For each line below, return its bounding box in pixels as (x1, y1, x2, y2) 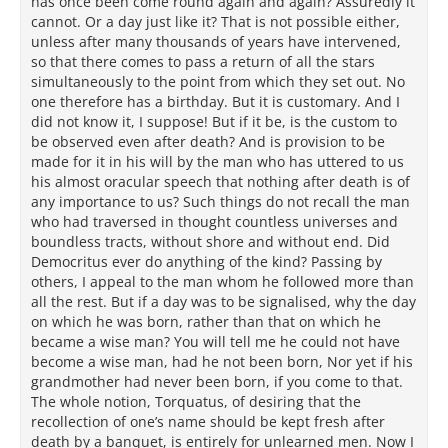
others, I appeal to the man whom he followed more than (31, 272, 414, 291)
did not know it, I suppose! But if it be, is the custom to (31, 112, 397, 131)
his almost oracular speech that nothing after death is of (31, 172, 410, 191)
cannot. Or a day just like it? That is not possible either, (31, 12, 400, 31)
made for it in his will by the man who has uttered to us (31, 152, 404, 171)
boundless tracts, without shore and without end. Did (31, 232, 390, 251)
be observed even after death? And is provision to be (31, 132, 385, 151)
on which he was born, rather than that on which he (31, 312, 381, 331)
